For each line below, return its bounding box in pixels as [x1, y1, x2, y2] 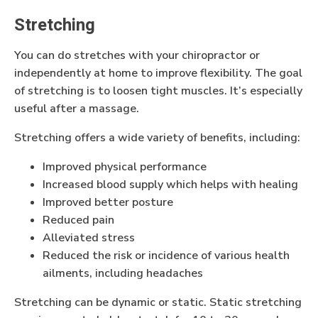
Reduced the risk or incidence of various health [43, 248, 290, 264]
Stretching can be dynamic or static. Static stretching [14, 295, 302, 311]
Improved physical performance [43, 159, 207, 175]
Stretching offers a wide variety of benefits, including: [14, 130, 300, 146]
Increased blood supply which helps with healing [43, 177, 298, 193]
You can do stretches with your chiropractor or [14, 48, 260, 64]
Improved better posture [43, 194, 173, 211]
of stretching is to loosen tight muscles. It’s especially [14, 83, 302, 99]
